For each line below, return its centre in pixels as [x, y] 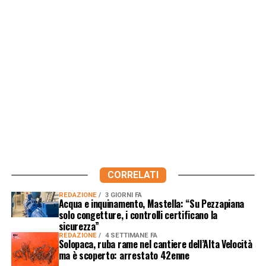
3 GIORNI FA [123, 195]
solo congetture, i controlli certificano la [138, 215]
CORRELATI [133, 175]
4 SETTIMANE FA [131, 235]
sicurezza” [79, 226]
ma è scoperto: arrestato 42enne [124, 255]
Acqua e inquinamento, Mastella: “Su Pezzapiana [151, 203]
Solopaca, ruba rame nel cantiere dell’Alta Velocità [155, 244]
